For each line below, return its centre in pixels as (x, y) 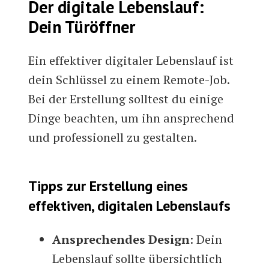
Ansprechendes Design (121, 240)
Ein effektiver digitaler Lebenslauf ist (131, 61)
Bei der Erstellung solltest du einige (126, 99)
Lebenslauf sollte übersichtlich (138, 259)
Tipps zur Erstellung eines (108, 186)
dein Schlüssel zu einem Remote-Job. (129, 80)
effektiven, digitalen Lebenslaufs (130, 206)
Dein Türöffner (82, 27)
